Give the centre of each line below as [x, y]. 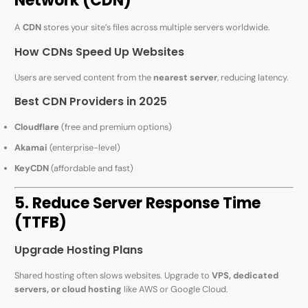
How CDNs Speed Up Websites [100, 52]
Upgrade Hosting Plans [79, 250]
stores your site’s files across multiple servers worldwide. [156, 27]
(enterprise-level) [84, 148]
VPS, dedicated [245, 275]
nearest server [186, 77]
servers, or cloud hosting [68, 289]
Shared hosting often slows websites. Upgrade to [113, 275]
